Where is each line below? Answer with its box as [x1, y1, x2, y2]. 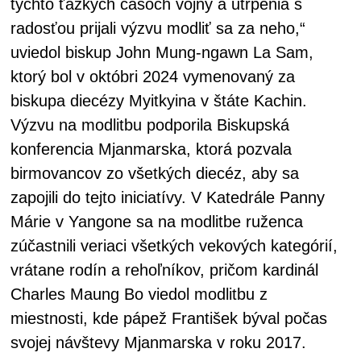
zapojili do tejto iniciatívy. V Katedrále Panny [10, 189, 325, 206]
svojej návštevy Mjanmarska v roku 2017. [10, 334, 316, 351]
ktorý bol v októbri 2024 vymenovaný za [10, 68, 295, 85]
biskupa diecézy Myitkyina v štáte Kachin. [10, 92, 317, 110]
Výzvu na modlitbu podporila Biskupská [10, 116, 289, 134]
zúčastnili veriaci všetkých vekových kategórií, [10, 237, 338, 255]
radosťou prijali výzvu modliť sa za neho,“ [10, 19, 305, 37]
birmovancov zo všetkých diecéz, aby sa [10, 164, 299, 182]
